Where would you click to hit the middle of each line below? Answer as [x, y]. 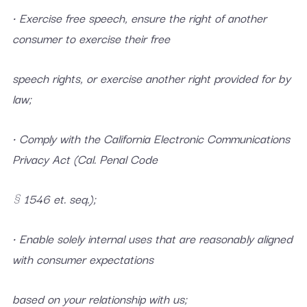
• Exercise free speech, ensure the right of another [139, 17]
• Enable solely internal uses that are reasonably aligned [152, 238]
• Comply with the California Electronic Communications [151, 138]
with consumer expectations [83, 259]
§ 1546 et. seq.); [54, 198]
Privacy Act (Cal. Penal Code [85, 159]
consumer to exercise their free [91, 38]
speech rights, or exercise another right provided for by [151, 78]
